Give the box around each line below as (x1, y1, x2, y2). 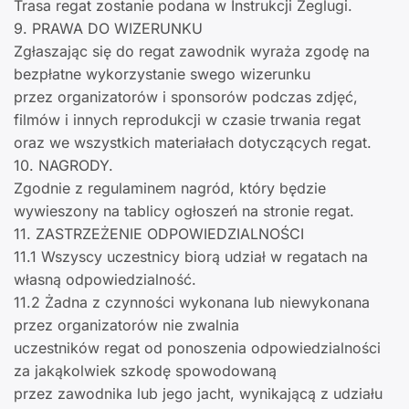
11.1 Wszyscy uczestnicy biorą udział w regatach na (14, 247, 368, 267)
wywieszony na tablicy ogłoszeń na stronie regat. (14, 202, 354, 221)
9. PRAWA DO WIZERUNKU (14, 19, 203, 38)
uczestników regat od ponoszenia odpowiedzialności (14, 339, 381, 358)
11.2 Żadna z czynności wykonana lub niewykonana (14, 293, 370, 312)
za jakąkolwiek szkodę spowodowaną (14, 362, 277, 381)
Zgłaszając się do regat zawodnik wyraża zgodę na (14, 42, 370, 61)
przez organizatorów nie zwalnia (14, 316, 239, 335)
